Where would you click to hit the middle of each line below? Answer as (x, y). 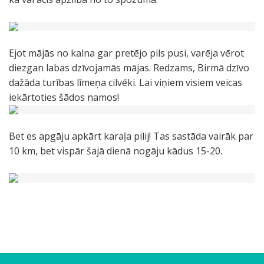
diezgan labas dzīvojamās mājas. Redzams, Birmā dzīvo (129, 68)
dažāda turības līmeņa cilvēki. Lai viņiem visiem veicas (126, 82)
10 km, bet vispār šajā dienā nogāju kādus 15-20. (115, 151)
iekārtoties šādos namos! (64, 97)
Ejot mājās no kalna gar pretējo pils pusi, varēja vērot (126, 53)
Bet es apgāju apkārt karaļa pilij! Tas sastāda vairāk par (131, 136)
